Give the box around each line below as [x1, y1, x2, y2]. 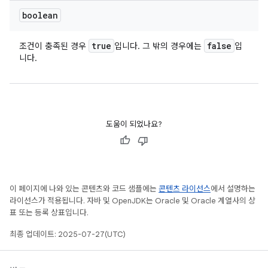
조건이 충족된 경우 [19, 41, 89, 51]
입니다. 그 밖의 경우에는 [114, 41, 204, 51]
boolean [22, 10, 58, 21]
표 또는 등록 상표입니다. [10, 208, 89, 218]
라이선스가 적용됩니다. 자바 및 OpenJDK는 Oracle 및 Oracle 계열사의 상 [10, 196, 255, 206]
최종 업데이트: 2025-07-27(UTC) [10, 229, 126, 239]
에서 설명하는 [211, 184, 255, 194]
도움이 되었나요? [106, 119, 162, 129]
